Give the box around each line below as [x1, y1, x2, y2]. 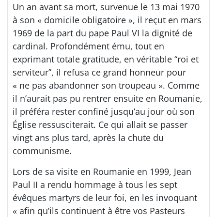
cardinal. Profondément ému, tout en [13, 40, 164, 52]
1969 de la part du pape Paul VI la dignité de [13, 27, 192, 39]
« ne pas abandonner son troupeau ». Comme [13, 79, 200, 91]
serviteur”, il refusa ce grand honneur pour [13, 66, 186, 78]
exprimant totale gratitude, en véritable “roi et [13, 53, 199, 65]
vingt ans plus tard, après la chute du [13, 131, 164, 143]
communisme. [13, 144, 72, 156]
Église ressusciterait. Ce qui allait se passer [13, 118, 187, 130]
